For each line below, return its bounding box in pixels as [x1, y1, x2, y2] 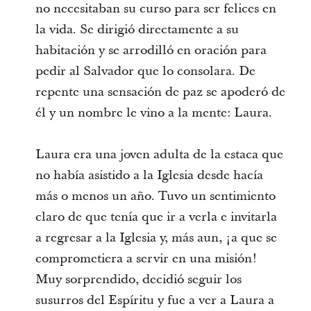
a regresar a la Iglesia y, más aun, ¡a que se [35, 229, 277, 246]
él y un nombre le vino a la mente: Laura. [35, 104, 272, 121]
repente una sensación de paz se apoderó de [35, 83, 285, 101]
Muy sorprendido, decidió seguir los [35, 271, 242, 288]
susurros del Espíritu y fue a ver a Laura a [35, 292, 274, 309]
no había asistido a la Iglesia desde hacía [35, 167, 263, 184]
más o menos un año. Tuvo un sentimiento [35, 187, 276, 205]
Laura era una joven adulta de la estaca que [35, 146, 283, 163]
